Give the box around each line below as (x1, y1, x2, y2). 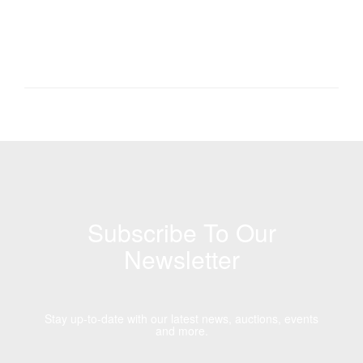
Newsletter (123, 241, 240, 276)
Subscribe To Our (87, 215, 276, 250)
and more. (155, 322, 208, 339)
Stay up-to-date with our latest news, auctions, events (45, 310, 318, 327)
